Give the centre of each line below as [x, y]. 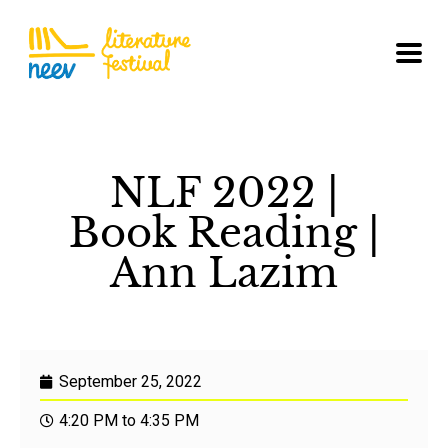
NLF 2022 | [224, 192]
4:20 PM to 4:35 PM [129, 420]
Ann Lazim [224, 272]
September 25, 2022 [130, 381]
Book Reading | [224, 232]
